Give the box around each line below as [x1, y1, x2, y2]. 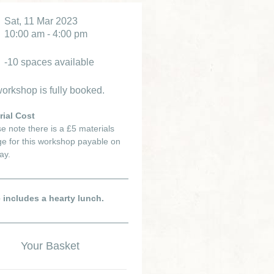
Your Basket [21, 240, 80, 252]
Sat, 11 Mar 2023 [4, 16, 78, 26]
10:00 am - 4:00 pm [4, 29, 87, 39]
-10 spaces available [4, 57, 94, 67]
